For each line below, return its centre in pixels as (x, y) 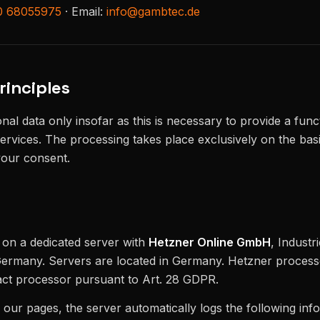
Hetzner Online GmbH (210, 242)
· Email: (84, 11)
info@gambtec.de (153, 11)
